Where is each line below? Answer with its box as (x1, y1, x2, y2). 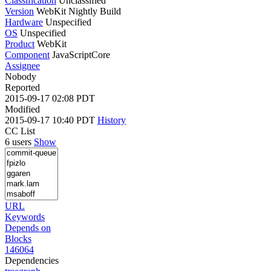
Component (5, 49, 50, 60)
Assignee (5, 60, 40, 71)
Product (5, 38, 34, 49)
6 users (5, 136, 34, 147)
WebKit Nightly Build (34, 5, 121, 16)
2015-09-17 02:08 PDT (5, 93, 95, 103)
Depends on (5, 222, 51, 233)
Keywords (5, 211, 45, 222)
